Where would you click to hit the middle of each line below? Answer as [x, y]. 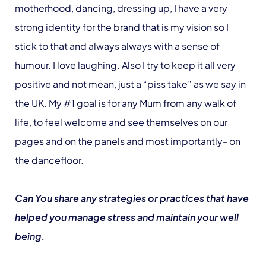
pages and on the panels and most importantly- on [128, 141]
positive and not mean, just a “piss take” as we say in [130, 84]
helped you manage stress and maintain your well [127, 217]
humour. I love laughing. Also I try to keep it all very [125, 65]
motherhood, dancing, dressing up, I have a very [121, 8]
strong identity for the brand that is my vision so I [122, 27]
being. [31, 236]
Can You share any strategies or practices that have [132, 198]
